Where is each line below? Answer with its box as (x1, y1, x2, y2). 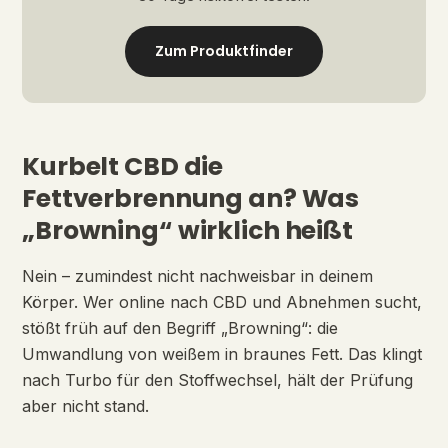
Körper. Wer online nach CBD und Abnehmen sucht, (22, 292, 422, 312)
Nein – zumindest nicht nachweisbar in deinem (22, 266, 373, 286)
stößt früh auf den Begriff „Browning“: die (22, 318, 338, 338)
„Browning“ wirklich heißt (22, 213, 353, 248)
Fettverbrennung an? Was (22, 181, 360, 216)
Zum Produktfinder (155, 41, 293, 61)
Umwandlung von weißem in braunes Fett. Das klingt (22, 344, 422, 364)
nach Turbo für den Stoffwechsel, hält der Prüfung (22, 370, 413, 390)
